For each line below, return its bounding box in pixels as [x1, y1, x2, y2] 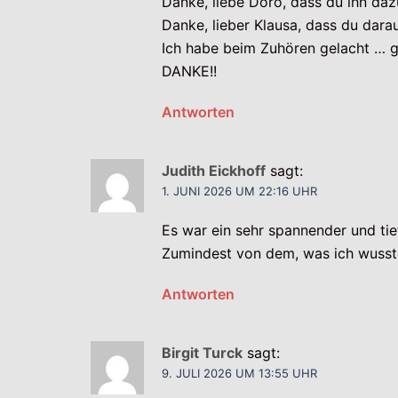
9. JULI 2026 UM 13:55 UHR [162, 366, 317, 381]
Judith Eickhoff [162, 162, 266, 180]
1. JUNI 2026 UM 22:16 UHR [162, 184, 317, 199]
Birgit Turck [162, 344, 243, 362]
